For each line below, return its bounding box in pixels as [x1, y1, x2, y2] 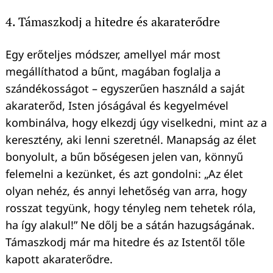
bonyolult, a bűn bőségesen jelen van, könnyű [5, 149, 243, 164]
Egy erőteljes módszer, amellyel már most [5, 46, 221, 62]
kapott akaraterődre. [5, 251, 113, 266]
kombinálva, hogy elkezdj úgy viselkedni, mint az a [5, 115, 267, 130]
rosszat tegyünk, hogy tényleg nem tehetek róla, [5, 200, 256, 215]
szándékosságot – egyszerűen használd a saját [5, 80, 245, 96]
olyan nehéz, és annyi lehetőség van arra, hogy [5, 183, 247, 198]
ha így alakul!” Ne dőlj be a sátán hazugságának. [5, 217, 255, 232]
